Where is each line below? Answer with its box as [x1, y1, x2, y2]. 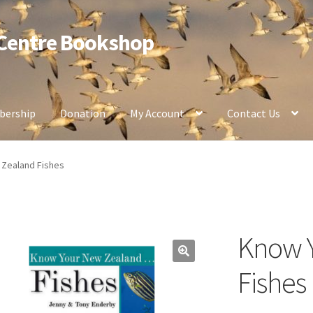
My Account [130, 106, 185, 121]
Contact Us [227, 106, 281, 121]
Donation [60, 106, 106, 121]
